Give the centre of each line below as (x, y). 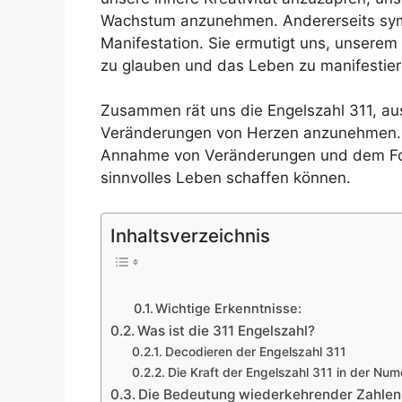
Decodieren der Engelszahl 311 (255, 352)
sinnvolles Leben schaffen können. (226, 178)
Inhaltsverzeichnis (190, 235)
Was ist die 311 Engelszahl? (227, 331)
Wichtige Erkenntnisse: (229, 309)
